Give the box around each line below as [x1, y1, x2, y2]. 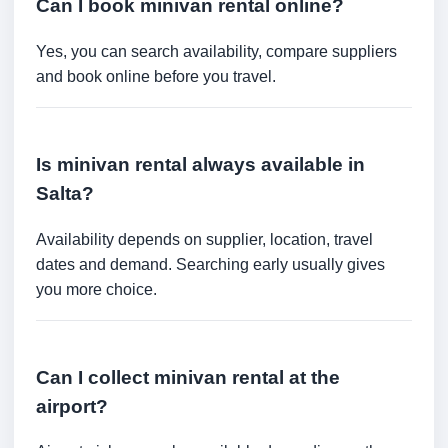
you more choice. [36, 280, 157, 298]
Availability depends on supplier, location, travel [36, 230, 373, 248]
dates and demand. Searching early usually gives [36, 255, 385, 273]
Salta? [36, 183, 94, 204]
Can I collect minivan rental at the [36, 366, 340, 388]
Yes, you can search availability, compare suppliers [36, 43, 397, 60]
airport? [36, 395, 108, 417]
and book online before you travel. [36, 68, 276, 85]
